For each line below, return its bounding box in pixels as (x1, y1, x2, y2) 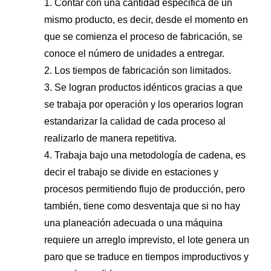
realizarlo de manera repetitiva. (44, 132, 177, 143)
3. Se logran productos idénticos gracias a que (44, 82, 243, 93)
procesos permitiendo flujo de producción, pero (44, 183, 245, 194)
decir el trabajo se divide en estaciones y (44, 166, 218, 177)
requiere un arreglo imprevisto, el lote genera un (44, 234, 249, 245)
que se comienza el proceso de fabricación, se (44, 31, 243, 42)
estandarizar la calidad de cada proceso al (44, 116, 226, 126)
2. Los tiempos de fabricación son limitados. (44, 65, 231, 76)
